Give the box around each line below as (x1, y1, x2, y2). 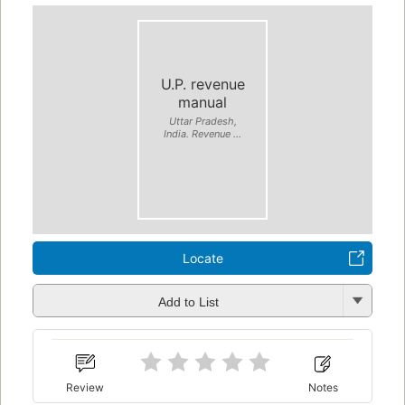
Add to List (157, 294, 219, 309)
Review (66, 380, 105, 394)
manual (178, 92, 227, 111)
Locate (182, 250, 223, 267)
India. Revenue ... (164, 127, 241, 140)
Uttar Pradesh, (168, 114, 237, 127)
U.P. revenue (160, 74, 245, 93)
